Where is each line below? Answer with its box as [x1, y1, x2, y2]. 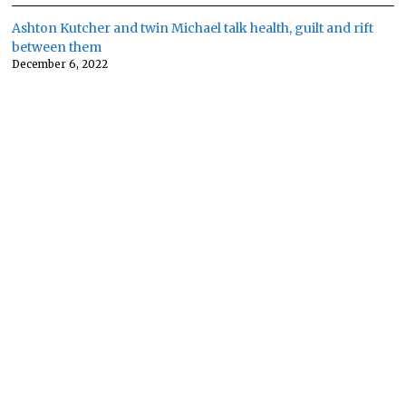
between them [12, 38, 102, 55]
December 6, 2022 [12, 57, 109, 71]
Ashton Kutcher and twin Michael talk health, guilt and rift [12, 19, 374, 36]
